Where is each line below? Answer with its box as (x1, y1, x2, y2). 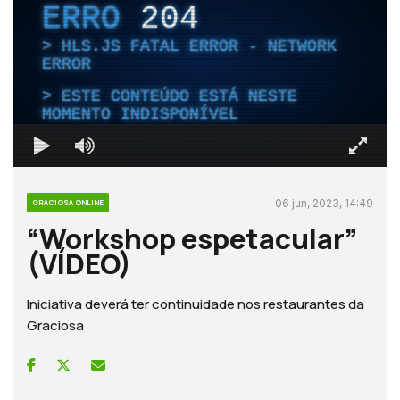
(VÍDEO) (27, 244, 131, 282)
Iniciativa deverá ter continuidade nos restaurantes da (27, 294, 364, 313)
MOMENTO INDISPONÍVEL (42, 104, 238, 123)
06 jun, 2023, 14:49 (275, 196, 373, 210)
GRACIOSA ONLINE (32, 196, 104, 207)
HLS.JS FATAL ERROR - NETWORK (62, 37, 337, 55)
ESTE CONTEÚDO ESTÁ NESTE (62, 87, 297, 105)
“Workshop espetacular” (27, 219, 357, 257)
